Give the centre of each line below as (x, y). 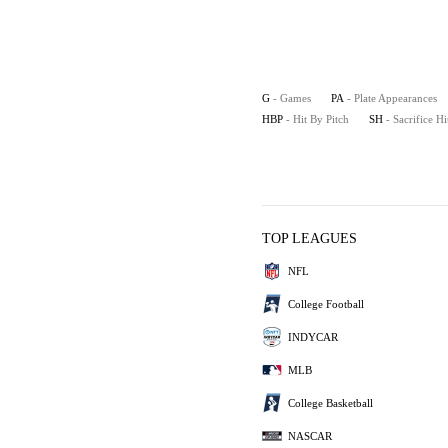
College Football (326, 303)
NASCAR (310, 435)
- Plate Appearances (392, 98)
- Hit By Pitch (317, 119)
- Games (292, 98)
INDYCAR (313, 336)
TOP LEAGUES (309, 238)
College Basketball (330, 402)
